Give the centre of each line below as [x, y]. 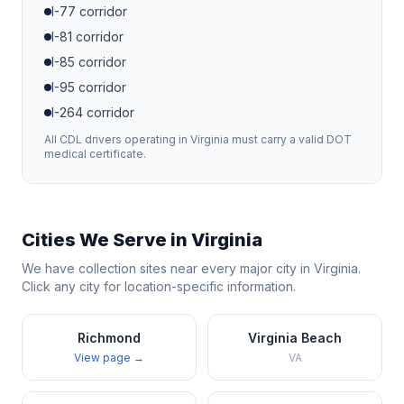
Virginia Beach [295, 338]
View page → [109, 358]
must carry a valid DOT [290, 139]
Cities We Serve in [106, 240]
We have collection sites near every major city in [168, 268]
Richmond [109, 338]
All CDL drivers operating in [117, 139]
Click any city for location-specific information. [159, 286]
